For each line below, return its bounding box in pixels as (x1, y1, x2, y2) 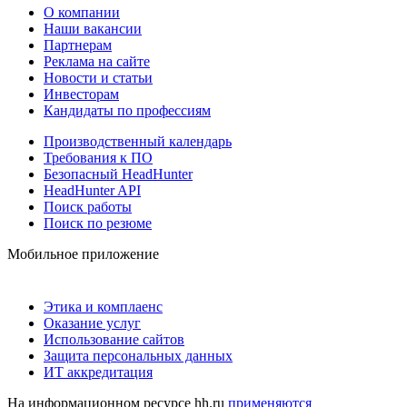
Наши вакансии (44, 20, 142, 36)
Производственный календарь (44, 133, 232, 149)
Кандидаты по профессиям (44, 102, 211, 118)
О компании (44, 4, 120, 20)
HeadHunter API (44, 182, 141, 198)
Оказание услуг (44, 314, 141, 331)
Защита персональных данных (44, 347, 233, 363)
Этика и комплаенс (44, 298, 163, 314)
